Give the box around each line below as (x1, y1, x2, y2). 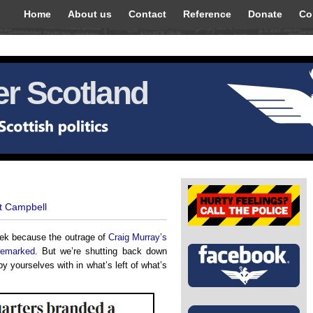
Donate (248, 8, 282, 20)
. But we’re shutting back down (34, 246, 168, 256)
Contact (129, 8, 166, 20)
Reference (183, 8, 231, 20)
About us (68, 8, 112, 20)
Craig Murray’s (108, 232, 168, 242)
